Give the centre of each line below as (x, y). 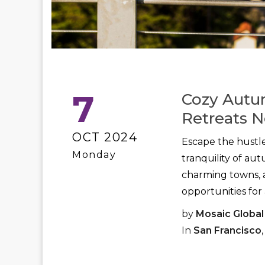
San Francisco (227, 230)
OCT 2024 (105, 137)
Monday (94, 155)
